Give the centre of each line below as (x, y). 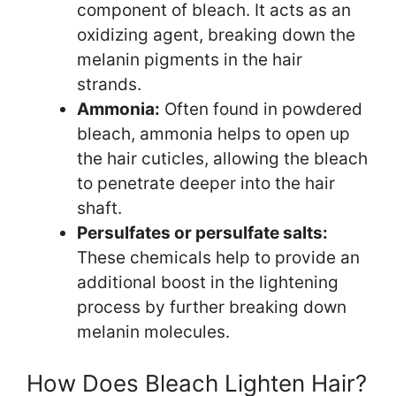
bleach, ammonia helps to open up (213, 133)
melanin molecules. (153, 331)
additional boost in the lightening (208, 282)
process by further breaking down (212, 307)
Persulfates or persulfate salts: (202, 232)
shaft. (99, 208)
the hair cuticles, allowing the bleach (222, 158)
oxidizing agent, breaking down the (216, 34)
